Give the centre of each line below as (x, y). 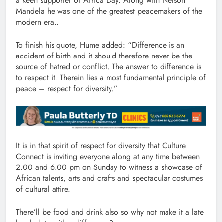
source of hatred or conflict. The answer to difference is (109, 66)
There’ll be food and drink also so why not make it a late (110, 212)
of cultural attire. (43, 189)
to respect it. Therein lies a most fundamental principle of (111, 77)
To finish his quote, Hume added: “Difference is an (100, 45)
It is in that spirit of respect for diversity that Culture (101, 146)
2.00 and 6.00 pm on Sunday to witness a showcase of (109, 167)
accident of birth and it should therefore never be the (104, 55)
